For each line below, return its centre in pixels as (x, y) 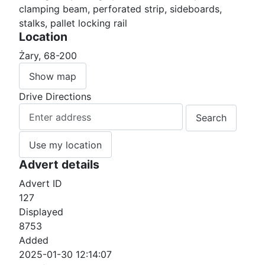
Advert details (59, 165)
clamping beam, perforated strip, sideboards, (120, 9)
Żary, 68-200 (48, 56)
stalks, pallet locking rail (73, 23)
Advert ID (41, 184)
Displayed (41, 212)
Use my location (65, 145)
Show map (53, 76)
